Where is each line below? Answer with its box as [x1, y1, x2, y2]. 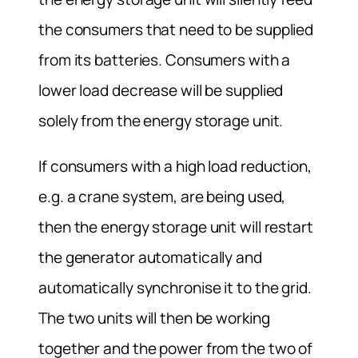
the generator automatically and [38, 246, 262, 268]
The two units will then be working [38, 307, 270, 328]
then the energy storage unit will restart [38, 216, 313, 237]
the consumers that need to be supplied [38, 18, 314, 40]
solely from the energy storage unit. [38, 109, 284, 131]
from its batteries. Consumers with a [38, 49, 291, 70]
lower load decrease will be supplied [38, 79, 284, 101]
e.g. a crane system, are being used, [38, 185, 286, 207]
